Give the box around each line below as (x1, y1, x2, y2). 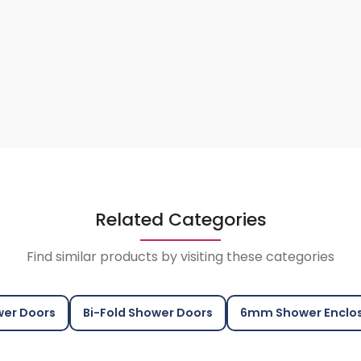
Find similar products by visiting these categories (27, 247, 334, 267)
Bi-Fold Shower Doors (82, 305, 213, 322)
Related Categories (94, 207, 267, 233)
